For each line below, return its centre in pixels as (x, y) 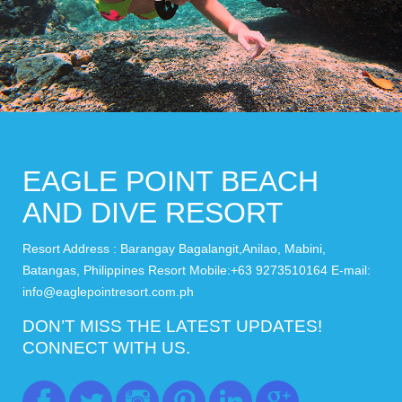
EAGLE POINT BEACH (170, 181)
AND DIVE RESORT (153, 212)
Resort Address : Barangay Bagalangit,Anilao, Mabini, (174, 248)
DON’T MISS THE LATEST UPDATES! (172, 326)
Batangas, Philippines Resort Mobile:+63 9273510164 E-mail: (197, 270)
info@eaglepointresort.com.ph (108, 291)
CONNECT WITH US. (106, 347)
